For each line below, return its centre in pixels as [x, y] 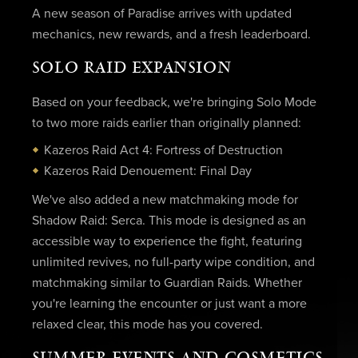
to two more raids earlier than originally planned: [166, 123]
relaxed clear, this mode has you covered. [147, 324]
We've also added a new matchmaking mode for [165, 199]
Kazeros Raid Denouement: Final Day [147, 171]
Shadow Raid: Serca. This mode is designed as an [169, 220]
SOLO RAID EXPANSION [131, 68]
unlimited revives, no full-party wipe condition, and [173, 262]
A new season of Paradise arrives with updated [161, 14]
